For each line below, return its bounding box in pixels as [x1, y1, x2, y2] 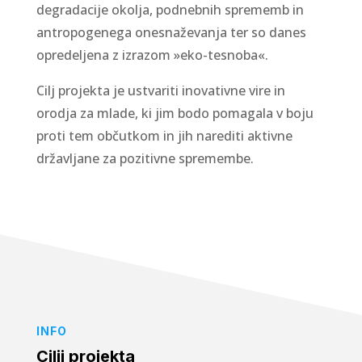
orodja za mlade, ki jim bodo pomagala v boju [36, 103, 314, 122]
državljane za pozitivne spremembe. [36, 149, 254, 167]
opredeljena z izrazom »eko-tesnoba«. [36, 45, 268, 64]
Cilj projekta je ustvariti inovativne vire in [36, 81, 285, 99]
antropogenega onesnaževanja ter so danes [36, 23, 306, 41]
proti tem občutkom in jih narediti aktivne [36, 126, 293, 145]
